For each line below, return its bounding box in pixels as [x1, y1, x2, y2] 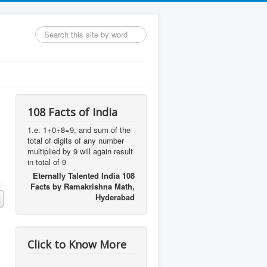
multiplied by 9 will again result [27, 145, 133, 157]
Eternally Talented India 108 [33, 170, 135, 181]
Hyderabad [95, 191, 135, 203]
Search [35, 26, 60, 37]
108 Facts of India [27, 105, 117, 119]
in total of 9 [27, 156, 66, 167]
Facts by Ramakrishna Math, [30, 181, 135, 192]
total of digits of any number [27, 135, 124, 146]
